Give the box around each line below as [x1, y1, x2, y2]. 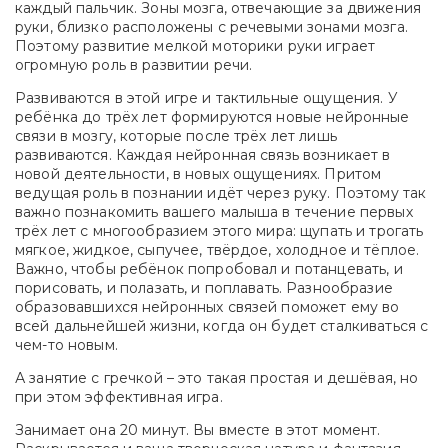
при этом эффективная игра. [15, 388, 223, 407]
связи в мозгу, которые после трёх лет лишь [15, 127, 337, 146]
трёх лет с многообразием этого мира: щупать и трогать [15, 222, 424, 241]
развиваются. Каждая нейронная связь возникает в [15, 146, 391, 165]
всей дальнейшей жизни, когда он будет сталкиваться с [15, 317, 429, 336]
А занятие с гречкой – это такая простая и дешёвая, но [15, 369, 419, 388]
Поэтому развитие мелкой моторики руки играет [15, 37, 376, 56]
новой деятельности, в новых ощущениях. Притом [15, 165, 382, 184]
